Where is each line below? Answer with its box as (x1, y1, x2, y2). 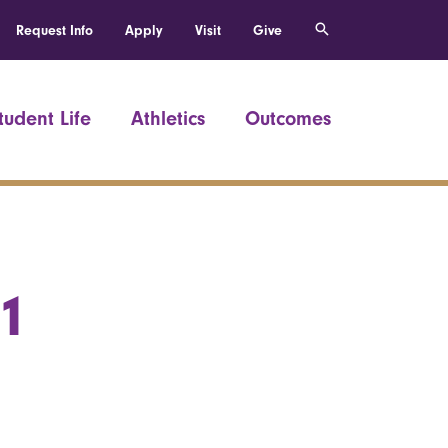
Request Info (16, 22, 93, 39)
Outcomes (245, 107, 331, 130)
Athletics (131, 107, 205, 130)
